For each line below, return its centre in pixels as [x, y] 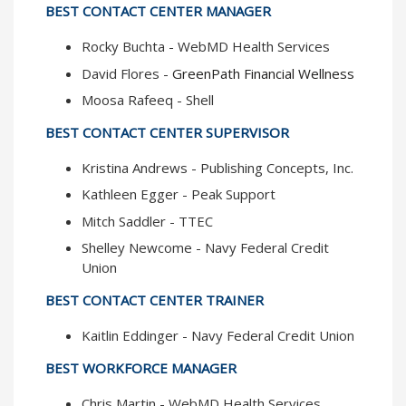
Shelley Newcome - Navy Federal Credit [205, 248]
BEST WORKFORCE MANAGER [141, 368]
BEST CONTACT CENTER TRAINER [155, 300]
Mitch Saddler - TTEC [147, 221]
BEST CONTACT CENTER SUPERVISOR [167, 133]
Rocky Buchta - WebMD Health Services [206, 47]
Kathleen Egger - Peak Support [179, 194]
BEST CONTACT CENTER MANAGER [158, 11]
